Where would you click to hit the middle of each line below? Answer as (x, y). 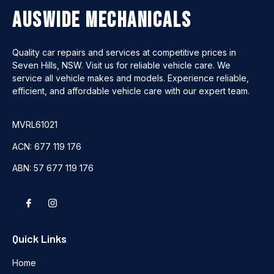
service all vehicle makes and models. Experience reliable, (131, 78)
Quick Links (39, 238)
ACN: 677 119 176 (47, 146)
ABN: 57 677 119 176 (53, 168)
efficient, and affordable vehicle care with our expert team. (131, 91)
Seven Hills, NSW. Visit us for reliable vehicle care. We (121, 65)
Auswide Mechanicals (102, 20)
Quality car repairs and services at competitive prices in (124, 52)
